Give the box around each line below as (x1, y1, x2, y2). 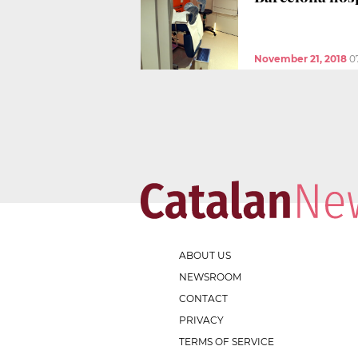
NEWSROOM (179, 270, 241, 283)
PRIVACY (179, 313, 224, 326)
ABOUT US (179, 249, 231, 261)
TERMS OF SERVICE (179, 335, 274, 348)
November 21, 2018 (254, 52, 347, 65)
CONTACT (179, 292, 228, 304)
